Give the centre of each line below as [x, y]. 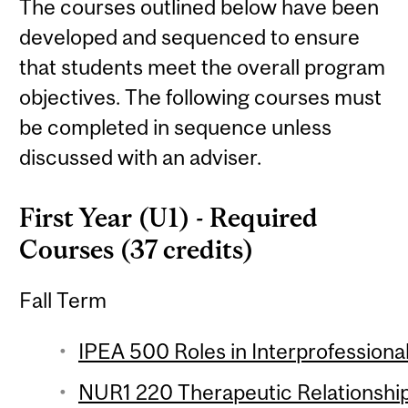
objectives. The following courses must [201, 97]
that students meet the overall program [203, 66]
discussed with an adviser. [141, 157]
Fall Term [63, 300]
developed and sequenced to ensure [190, 36]
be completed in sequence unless [176, 127]
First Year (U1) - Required [169, 218]
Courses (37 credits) [137, 250]
